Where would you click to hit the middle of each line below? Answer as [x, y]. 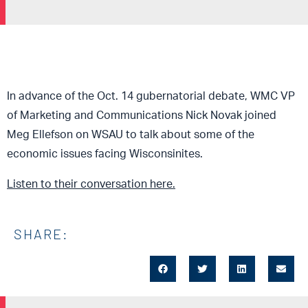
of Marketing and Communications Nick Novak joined [142, 115]
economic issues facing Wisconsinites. [105, 154]
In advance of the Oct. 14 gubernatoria [105, 96]
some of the [224, 134]
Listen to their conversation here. [91, 184]
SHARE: [41, 233]
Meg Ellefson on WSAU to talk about [100, 134]
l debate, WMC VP [249, 96]
